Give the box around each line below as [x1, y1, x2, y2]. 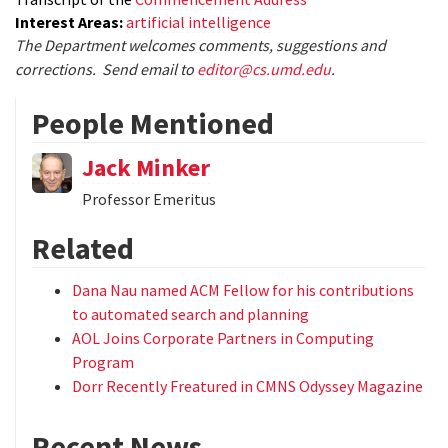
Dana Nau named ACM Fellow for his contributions [72, 279, 414, 300]
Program [72, 351, 134, 372]
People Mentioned [32, 103, 274, 142]
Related [32, 228, 134, 267]
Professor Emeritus [82, 188, 216, 209]
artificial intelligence [126, 11, 271, 32]
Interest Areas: [15, 11, 126, 32]
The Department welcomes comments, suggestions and [15, 34, 386, 55]
